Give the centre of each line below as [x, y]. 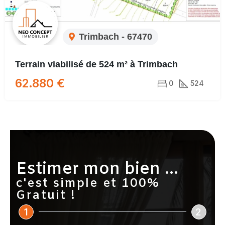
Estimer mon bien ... [97, 169]
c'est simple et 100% [88, 184]
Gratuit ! [46, 196]
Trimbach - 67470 [116, 36]
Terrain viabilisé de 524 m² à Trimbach [96, 64]
